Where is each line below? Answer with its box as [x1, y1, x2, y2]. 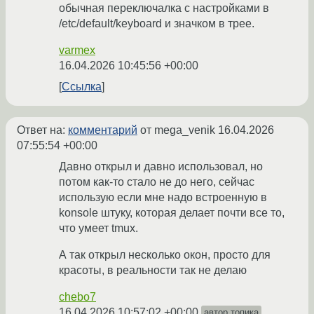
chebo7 [59, 290, 96, 303]
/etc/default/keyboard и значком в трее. [59, 17, 254, 29]
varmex [59, 43, 95, 56]
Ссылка [62, 80, 102, 93]
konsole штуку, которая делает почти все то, [59, 206, 285, 219]
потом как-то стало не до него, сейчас [59, 175, 254, 188]
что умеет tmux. [59, 221, 138, 234]
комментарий [68, 123, 137, 136]
